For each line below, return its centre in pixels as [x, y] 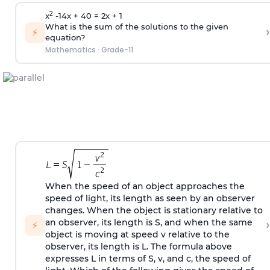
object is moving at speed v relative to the [137, 235]
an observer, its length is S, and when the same [149, 223]
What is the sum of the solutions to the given [137, 27]
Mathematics [70, 50]
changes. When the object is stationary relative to [154, 211]
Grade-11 [117, 50]
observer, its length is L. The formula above [138, 247]
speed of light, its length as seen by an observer [150, 199]
